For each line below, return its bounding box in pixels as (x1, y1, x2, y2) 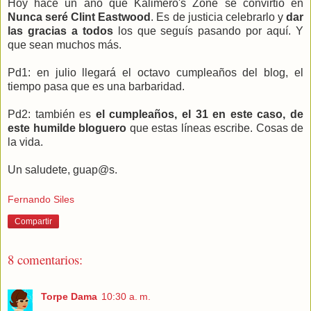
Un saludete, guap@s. (8, 163, 117, 176)
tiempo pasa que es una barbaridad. (8, 80, 185, 92)
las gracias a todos (8, 24, 113, 37)
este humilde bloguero (8, 121, 126, 134)
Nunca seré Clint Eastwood (8, 10, 151, 23)
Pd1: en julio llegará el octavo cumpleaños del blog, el (8, 66, 303, 78)
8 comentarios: (8, 251, 83, 269)
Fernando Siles (8, 194, 74, 205)
